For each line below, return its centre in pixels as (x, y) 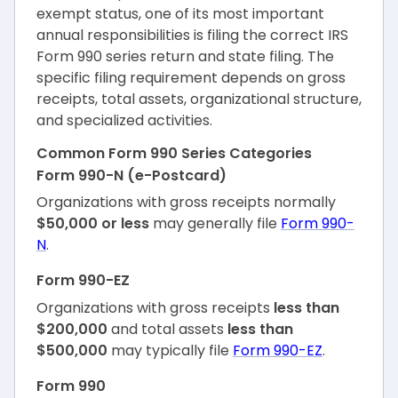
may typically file (170, 350)
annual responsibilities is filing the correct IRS (192, 35)
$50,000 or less (93, 224)
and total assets (167, 329)
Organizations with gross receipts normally (186, 203)
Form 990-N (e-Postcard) (131, 175)
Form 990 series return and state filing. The (185, 56)
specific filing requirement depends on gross (191, 78)
